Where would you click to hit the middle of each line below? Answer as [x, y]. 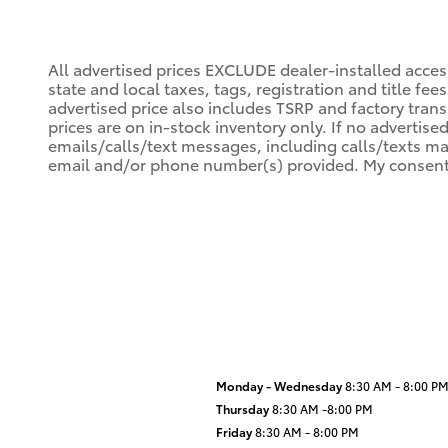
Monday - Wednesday [279, 385]
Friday [234, 431]
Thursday [242, 408]
